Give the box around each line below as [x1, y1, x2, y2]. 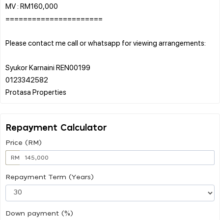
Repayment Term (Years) [5, 173, 94, 181]
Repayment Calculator [5, 123, 107, 133]
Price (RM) [5, 139, 42, 146]
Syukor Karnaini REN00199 [5, 62, 90, 72]
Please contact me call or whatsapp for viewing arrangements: [5, 37, 206, 48]
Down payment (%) [5, 210, 73, 217]
